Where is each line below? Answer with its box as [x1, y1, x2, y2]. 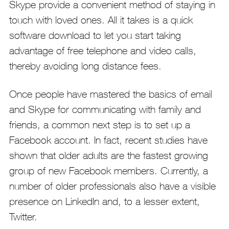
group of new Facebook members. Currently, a [9, 165, 208, 177]
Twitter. [9, 211, 37, 223]
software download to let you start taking [9, 29, 181, 41]
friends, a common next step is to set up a [9, 119, 190, 131]
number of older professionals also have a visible [9, 180, 216, 192]
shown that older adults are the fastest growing [9, 149, 208, 162]
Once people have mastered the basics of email [9, 88, 212, 100]
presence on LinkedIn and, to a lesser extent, [9, 195, 200, 208]
